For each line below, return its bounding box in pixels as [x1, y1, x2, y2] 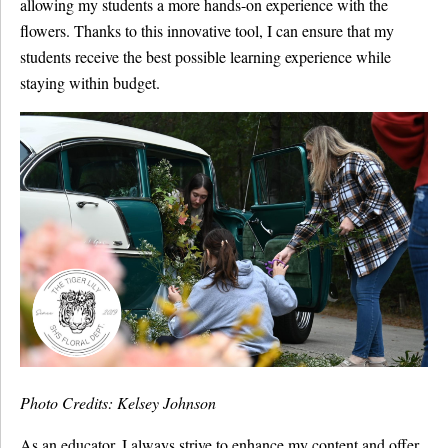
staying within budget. [20, 72, 160, 93]
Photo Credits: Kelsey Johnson [20, 392, 216, 413]
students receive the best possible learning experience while [20, 46, 391, 67]
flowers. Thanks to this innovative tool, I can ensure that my [20, 20, 394, 41]
